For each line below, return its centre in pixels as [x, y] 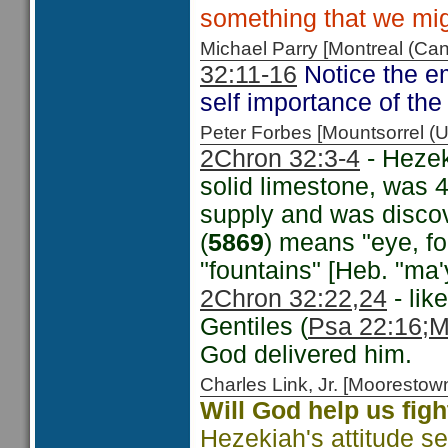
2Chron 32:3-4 [280, 158]
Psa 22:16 [365, 326]
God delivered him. [306, 354]
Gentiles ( [254, 326]
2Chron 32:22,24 [293, 298]
